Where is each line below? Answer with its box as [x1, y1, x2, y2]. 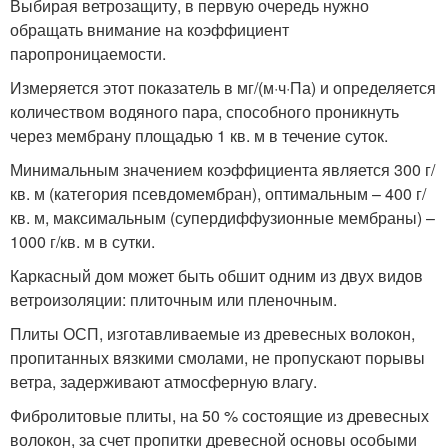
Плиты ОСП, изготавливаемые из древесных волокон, [10, 321, 415, 345]
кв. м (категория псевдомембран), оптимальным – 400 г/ [10, 181, 426, 205]
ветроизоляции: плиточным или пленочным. [10, 287, 337, 311]
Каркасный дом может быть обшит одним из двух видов [10, 263, 423, 287]
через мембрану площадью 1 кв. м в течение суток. [10, 123, 388, 147]
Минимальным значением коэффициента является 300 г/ [10, 157, 435, 181]
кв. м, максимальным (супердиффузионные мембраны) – [10, 205, 435, 229]
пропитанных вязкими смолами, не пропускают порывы [10, 345, 425, 369]
